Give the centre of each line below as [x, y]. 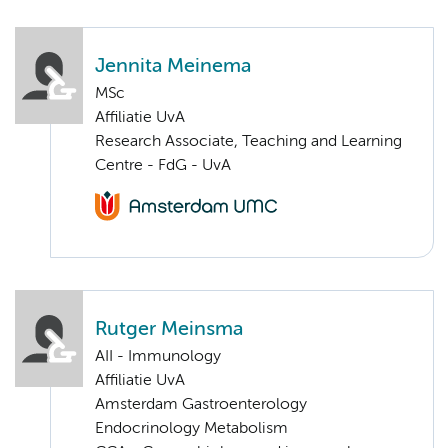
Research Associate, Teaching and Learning [248, 141]
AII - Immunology [158, 357]
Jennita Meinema [173, 66]
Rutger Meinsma [169, 330]
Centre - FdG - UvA [163, 165]
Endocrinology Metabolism [191, 429]
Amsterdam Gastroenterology [201, 405]
